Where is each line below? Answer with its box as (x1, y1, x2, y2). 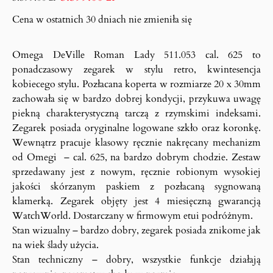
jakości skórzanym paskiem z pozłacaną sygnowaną (12, 180, 261, 194)
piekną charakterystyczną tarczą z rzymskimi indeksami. (12, 107, 261, 121)
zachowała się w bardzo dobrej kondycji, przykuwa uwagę (12, 92, 261, 106)
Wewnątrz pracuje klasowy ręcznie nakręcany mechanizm (12, 136, 261, 150)
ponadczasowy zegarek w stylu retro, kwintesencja (12, 63, 261, 77)
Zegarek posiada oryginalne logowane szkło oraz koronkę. (12, 121, 261, 135)
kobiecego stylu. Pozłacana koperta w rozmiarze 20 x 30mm (12, 77, 261, 91)
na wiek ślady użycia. (12, 238, 99, 252)
